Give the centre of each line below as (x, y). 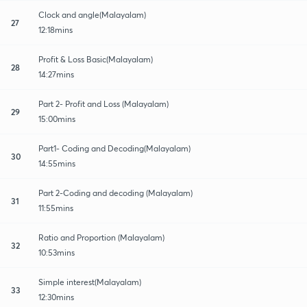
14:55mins (57, 163)
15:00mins (57, 119)
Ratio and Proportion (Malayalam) (101, 237)
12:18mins (56, 29)
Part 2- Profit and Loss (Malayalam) (103, 103)
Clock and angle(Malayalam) (92, 14)
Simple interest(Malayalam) (90, 282)
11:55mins (56, 208)
